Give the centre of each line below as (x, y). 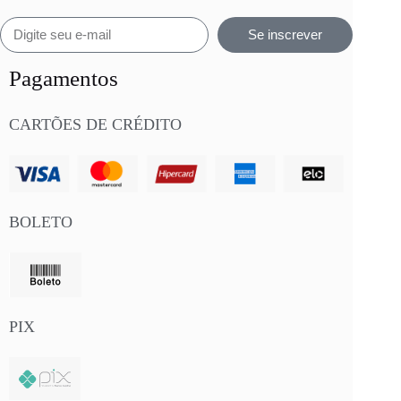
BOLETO (41, 222)
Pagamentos (64, 78)
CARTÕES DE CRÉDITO (95, 124)
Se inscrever (285, 35)
